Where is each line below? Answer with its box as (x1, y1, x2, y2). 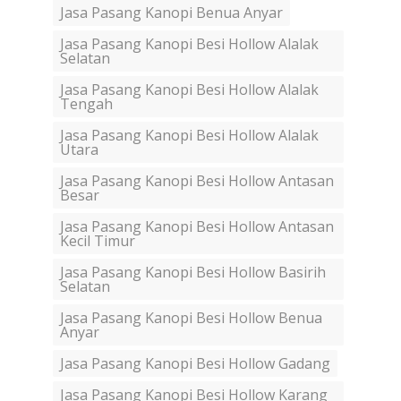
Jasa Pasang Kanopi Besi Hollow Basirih (60, 262, 326, 283)
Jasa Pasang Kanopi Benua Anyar (60, 3, 283, 23)
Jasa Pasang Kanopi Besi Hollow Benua (60, 308, 322, 328)
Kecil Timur (60, 231, 135, 252)
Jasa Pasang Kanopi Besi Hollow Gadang (60, 354, 330, 374)
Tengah (60, 94, 113, 115)
